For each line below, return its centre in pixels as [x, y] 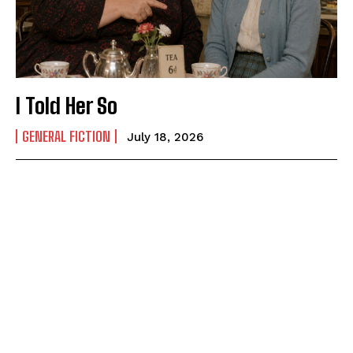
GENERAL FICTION [66, 137]
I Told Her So [67, 106]
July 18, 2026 [165, 137]
